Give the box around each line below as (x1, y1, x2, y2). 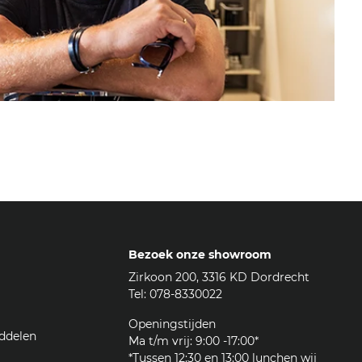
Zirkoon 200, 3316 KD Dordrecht (128, 269, 309, 284)
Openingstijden (128, 316, 216, 331)
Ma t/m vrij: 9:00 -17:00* (128, 333, 259, 348)
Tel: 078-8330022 (128, 286, 222, 301)
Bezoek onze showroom (128, 246, 271, 262)
